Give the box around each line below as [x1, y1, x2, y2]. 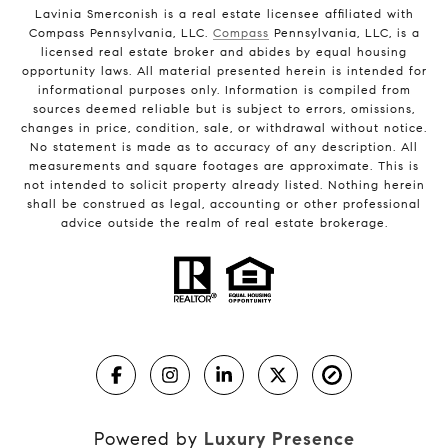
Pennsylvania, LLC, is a [268, 25, 420, 41]
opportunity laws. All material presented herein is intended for [21, 63, 427, 79]
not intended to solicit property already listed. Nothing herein [23, 177, 425, 193]
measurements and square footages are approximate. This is [29, 158, 419, 174]
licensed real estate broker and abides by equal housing [41, 44, 407, 60]
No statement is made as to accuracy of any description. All [30, 139, 418, 155]
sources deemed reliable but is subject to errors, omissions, [33, 101, 415, 117]
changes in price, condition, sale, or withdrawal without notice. [21, 120, 427, 136]
